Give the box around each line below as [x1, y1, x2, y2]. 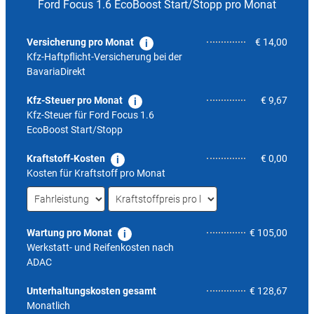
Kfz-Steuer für [27, 109, 89, 121]
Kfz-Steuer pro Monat [27, 95, 123, 106]
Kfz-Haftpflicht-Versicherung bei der [27, 51, 182, 62]
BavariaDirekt [27, 66, 86, 77]
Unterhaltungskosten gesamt [27, 285, 156, 296]
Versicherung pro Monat [27, 36, 134, 48]
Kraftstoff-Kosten [27, 153, 105, 164]
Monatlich [27, 300, 70, 311]
